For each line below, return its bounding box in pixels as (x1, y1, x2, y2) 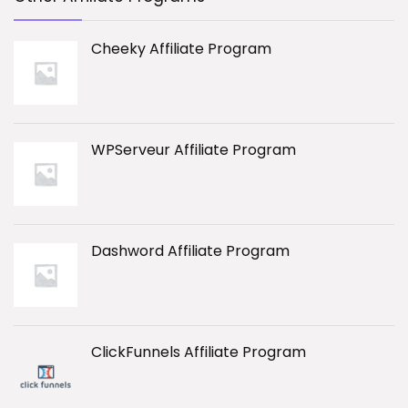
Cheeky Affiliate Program (91, 38, 271, 60)
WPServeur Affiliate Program (91, 139, 296, 161)
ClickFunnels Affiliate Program (91, 342, 306, 363)
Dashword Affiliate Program (91, 240, 290, 262)
